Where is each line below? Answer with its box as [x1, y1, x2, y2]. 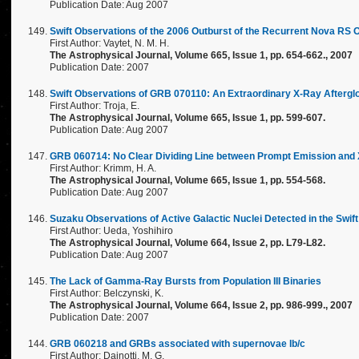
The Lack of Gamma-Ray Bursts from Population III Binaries [50, 276, 321, 287]
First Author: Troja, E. [50, 100, 139, 111]
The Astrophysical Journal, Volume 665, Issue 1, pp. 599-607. [50, 112, 325, 123]
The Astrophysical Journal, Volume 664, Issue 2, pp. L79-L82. [50, 237, 325, 248]
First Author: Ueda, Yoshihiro [50, 225, 173, 236]
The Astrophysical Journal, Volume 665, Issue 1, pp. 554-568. [50, 175, 325, 186]
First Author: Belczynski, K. [50, 288, 163, 299]
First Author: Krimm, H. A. [50, 163, 156, 174]
